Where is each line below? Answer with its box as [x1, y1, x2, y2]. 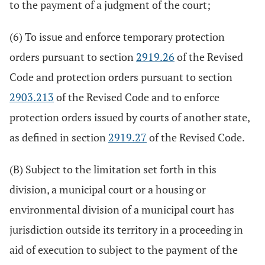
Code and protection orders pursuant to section [9, 70, 232, 84]
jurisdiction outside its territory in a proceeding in [9, 222, 243, 237]
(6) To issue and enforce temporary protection [9, 30, 225, 44]
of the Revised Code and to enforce [54, 90, 219, 104]
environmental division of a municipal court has [9, 202, 234, 216]
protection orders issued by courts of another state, [9, 110, 250, 124]
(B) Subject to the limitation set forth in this [9, 162, 216, 176]
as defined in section [9, 130, 108, 144]
